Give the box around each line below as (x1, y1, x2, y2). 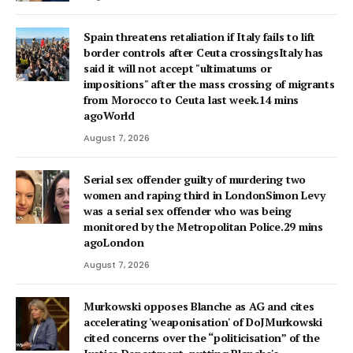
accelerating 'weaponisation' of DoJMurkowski (84, 314, 322, 330)
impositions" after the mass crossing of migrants (84, 76, 335, 92)
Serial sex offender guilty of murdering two (84, 172, 306, 188)
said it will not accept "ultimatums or (84, 61, 272, 76)
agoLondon (84, 235, 144, 251)
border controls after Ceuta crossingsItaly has (84, 45, 324, 61)
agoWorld (84, 108, 135, 124)
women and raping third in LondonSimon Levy (84, 188, 325, 203)
